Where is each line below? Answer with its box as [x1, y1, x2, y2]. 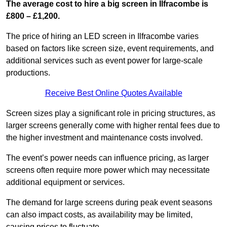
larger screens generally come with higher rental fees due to [6, 121, 220, 130]
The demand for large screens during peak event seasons [6, 198, 212, 207]
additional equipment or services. [6, 177, 125, 186]
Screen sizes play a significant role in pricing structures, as [6, 108, 215, 118]
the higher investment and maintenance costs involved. [6, 133, 203, 142]
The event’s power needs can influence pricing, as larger [6, 153, 209, 162]
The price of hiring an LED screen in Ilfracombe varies [6, 31, 199, 41]
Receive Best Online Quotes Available [45, 88, 182, 97]
